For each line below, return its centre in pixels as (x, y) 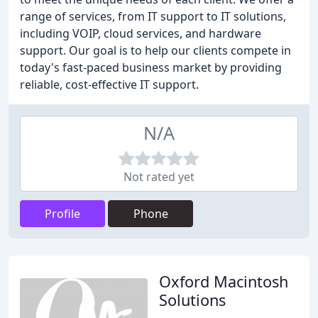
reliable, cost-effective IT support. (109, 84)
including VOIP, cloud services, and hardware (141, 33)
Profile (62, 214)
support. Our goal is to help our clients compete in (155, 50)
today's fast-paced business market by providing (151, 67)
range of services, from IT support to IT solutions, (153, 16)
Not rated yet (159, 177)
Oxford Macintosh (224, 281)
